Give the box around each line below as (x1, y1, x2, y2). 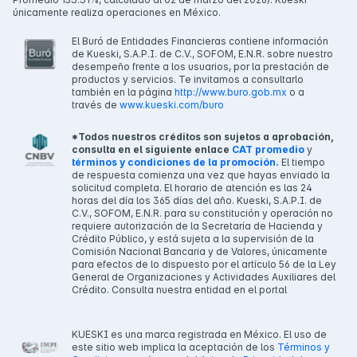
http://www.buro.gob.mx (175, 86, 287, 99)
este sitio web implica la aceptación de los (72, 341, 277, 354)
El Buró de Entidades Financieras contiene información (72, 35, 328, 48)
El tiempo (281, 156, 325, 169)
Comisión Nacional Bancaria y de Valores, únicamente (72, 245, 328, 258)
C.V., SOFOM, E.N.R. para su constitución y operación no (72, 207, 333, 220)
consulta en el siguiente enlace (72, 143, 229, 156)
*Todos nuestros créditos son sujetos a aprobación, (72, 131, 334, 143)
